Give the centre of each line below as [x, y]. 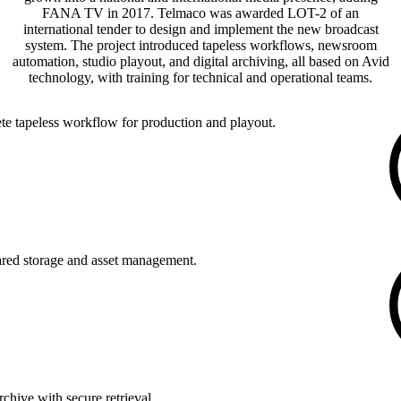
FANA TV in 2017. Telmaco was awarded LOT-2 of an [200, 13]
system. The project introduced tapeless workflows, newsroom [200, 46]
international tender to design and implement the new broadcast [200, 30]
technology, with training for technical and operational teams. [200, 78]
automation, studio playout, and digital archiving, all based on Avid [200, 62]
